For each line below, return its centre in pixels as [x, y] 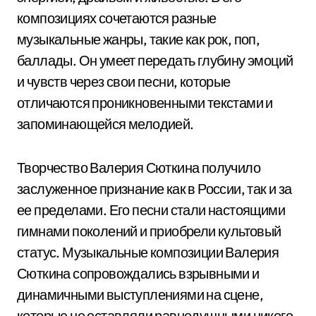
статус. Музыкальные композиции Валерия [148, 252]
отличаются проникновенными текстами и [145, 103]
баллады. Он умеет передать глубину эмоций [155, 60]
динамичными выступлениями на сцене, [140, 294]
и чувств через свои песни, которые [124, 81]
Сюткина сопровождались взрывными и [138, 273]
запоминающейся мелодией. [105, 124]
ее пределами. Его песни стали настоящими [151, 210]
